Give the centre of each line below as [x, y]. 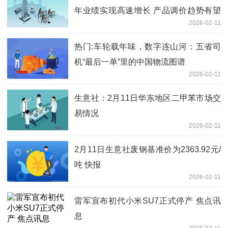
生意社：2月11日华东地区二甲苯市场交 [148, 98]
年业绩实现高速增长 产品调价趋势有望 [148, 11]
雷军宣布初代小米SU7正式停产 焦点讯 [148, 201]
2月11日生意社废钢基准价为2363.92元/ [148, 150]
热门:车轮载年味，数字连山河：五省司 [148, 47]
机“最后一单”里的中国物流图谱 [130, 62]
